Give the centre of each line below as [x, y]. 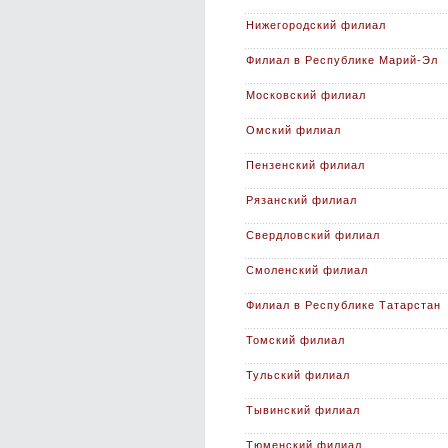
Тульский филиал [298, 375]
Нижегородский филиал [316, 25]
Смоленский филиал [307, 270]
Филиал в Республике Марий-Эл [342, 60]
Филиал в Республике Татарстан [343, 305]
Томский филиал [295, 340]
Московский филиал [306, 95]
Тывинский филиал [303, 410]
